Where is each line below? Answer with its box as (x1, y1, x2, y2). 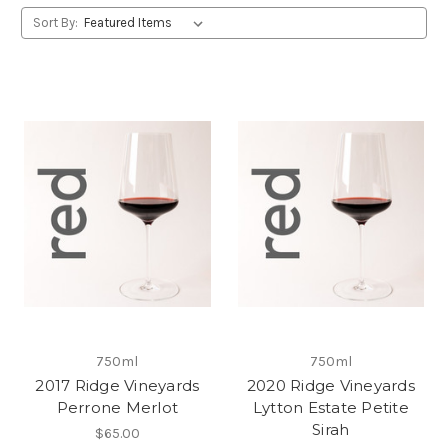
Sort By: (32, 14, 78, 30)
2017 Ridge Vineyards (35, 375, 200, 395)
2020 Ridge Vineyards (246, 375, 415, 395)
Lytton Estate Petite (252, 397, 409, 417)
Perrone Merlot (56, 397, 178, 417)
